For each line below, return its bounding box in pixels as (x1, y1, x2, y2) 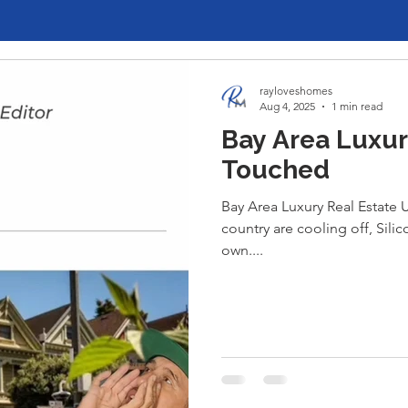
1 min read (331, 99, 382, 113)
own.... (221, 241, 263, 259)
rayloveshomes (260, 84, 332, 97)
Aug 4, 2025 (260, 99, 315, 113)
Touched (221, 155, 330, 185)
